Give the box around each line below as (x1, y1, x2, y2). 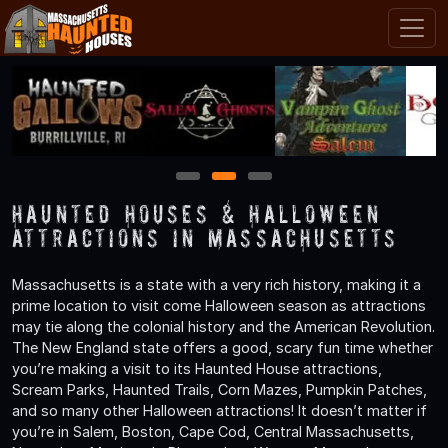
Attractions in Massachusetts (12, 222, 399, 252)
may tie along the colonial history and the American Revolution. (12, 317, 435, 335)
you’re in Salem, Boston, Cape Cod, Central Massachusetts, (12, 422, 414, 440)
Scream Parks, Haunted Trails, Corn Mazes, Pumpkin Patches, (12, 380, 427, 398)
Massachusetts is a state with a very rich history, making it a (12, 275, 421, 293)
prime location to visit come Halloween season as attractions (12, 296, 426, 314)
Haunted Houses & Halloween (12, 198, 382, 228)
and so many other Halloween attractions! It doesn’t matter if (12, 401, 427, 419)
